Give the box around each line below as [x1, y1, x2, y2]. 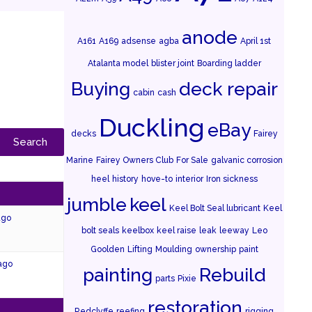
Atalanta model [87, 58, 148, 68]
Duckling [98, 113, 205, 142]
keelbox [121, 226, 154, 235]
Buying [70, 78, 130, 100]
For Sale [175, 155, 208, 165]
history [111, 174, 139, 184]
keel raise [156, 226, 196, 235]
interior [175, 174, 203, 184]
